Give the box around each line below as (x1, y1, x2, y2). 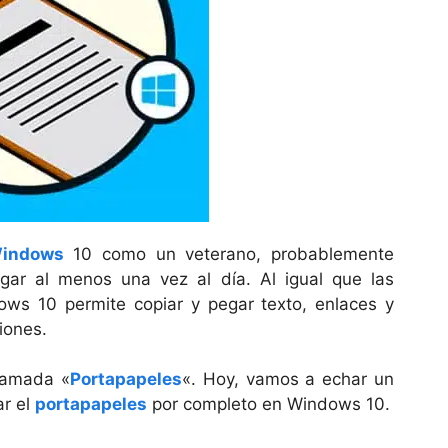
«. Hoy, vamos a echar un (182, 369, 395, 389)
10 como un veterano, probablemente (63, 243, 395, 264)
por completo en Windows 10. (147, 394, 390, 414)
